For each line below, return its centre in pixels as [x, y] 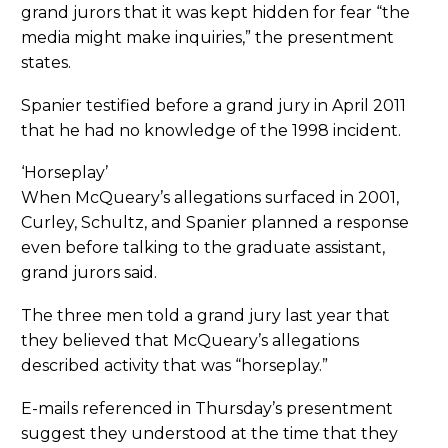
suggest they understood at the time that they [209, 433]
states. [46, 63]
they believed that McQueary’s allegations [190, 341]
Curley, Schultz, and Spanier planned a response [215, 223]
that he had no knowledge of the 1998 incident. [211, 130]
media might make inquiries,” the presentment [207, 38]
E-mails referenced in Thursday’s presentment [207, 408]
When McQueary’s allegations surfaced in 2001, [210, 198]
